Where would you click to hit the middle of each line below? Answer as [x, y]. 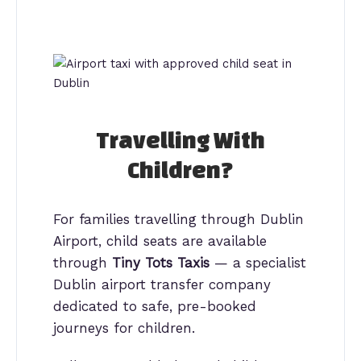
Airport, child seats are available [160, 241]
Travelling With [180, 139]
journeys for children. [124, 328]
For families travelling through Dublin [178, 219]
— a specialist [258, 262]
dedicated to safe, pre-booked [155, 306]
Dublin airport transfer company [162, 284]
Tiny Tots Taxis [161, 262]
